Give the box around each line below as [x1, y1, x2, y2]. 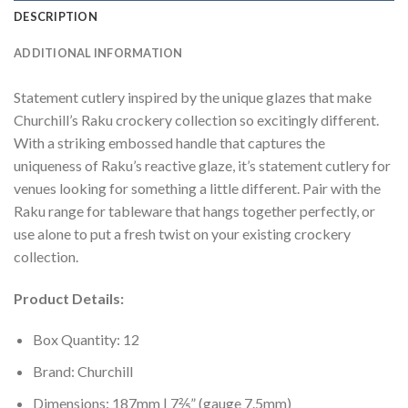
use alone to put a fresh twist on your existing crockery [14, 224, 351, 242]
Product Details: [14, 289, 124, 307]
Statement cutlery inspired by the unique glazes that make [14, 87, 372, 106]
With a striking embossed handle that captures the [14, 133, 325, 151]
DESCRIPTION [14, 8, 97, 24]
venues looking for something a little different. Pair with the [14, 178, 381, 197]
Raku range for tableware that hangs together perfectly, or [14, 201, 375, 219]
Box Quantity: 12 [32, 331, 139, 349]
